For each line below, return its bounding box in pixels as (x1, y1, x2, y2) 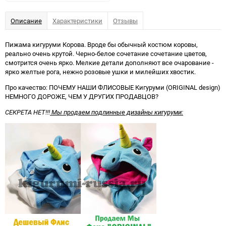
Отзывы (113, 16, 138, 25)
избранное (80, 2, 115, 12)
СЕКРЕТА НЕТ (5, 107, 45, 117)
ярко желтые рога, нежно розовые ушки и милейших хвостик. (5, 67, 196, 76)
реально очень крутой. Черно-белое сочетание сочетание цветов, (5, 48, 207, 58)
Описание (11, 16, 42, 25)
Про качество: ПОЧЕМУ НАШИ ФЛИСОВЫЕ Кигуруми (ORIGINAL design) (5, 82, 220, 92)
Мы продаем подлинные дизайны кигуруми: (50, 107, 183, 117)
